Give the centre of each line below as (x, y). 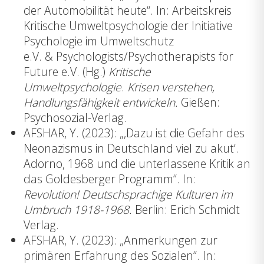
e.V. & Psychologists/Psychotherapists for (128, 57)
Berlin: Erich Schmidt (187, 210)
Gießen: (199, 103)
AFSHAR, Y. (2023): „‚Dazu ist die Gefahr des (134, 133)
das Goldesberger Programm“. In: (110, 179)
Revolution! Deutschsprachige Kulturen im (128, 194)
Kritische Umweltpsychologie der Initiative (128, 26)
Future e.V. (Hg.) (66, 72)
